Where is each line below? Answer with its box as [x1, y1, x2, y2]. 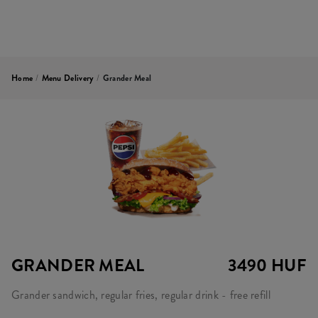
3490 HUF [227, 253, 307, 278]
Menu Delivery [41, 72, 94, 84]
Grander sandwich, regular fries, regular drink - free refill [11, 287, 270, 303]
